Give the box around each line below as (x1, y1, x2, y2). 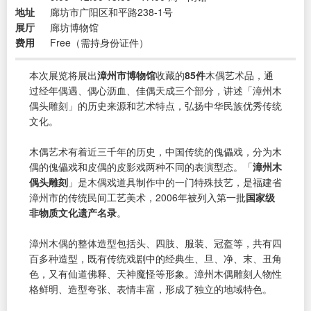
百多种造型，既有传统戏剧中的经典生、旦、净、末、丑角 (29, 251, 282, 265)
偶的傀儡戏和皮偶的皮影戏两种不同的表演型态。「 (29, 159, 253, 174)
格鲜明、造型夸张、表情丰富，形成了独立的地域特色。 (29, 281, 272, 296)
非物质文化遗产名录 (29, 205, 117, 219)
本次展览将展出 (29, 67, 97, 82)
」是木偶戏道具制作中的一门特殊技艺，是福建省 (68, 174, 282, 189)
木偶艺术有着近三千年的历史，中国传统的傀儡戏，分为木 (29, 144, 282, 158)
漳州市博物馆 (97, 67, 155, 82)
